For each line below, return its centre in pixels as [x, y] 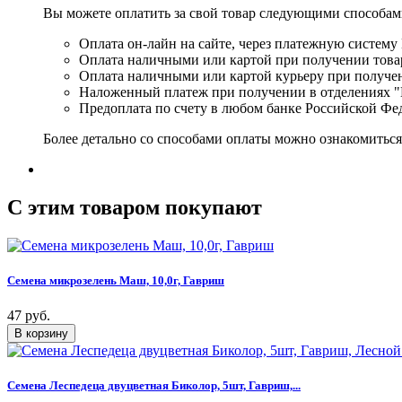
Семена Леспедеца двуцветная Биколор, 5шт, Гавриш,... [154, 386]
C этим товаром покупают [135, 207]
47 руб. [29, 316]
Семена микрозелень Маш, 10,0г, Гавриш [116, 280]
